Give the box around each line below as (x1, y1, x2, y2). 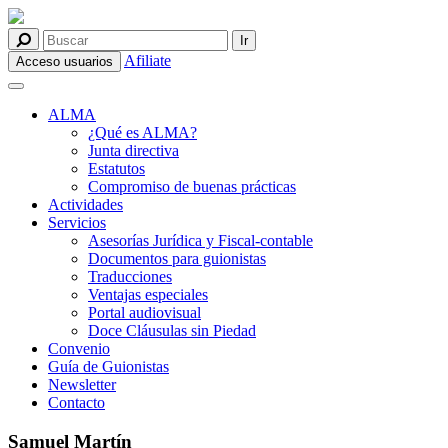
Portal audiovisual (88, 304, 201, 321)
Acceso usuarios (16, 54, 113, 69)
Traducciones (88, 268, 172, 285)
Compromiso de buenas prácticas (88, 178, 296, 195)
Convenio (48, 340, 110, 357)
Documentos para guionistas (88, 250, 266, 267)
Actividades (48, 196, 123, 213)
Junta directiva (88, 142, 179, 159)
